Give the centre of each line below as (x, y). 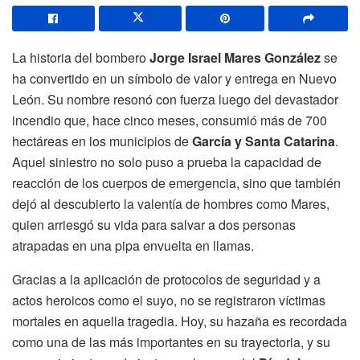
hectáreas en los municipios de (102, 141)
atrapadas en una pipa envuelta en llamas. (133, 245)
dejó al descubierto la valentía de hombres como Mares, (171, 203)
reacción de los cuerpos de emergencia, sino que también (176, 182)
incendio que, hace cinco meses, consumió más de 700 (170, 120)
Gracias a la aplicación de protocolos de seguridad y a (166, 279)
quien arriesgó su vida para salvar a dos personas (154, 224)
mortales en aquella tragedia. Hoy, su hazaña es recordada (180, 321)
